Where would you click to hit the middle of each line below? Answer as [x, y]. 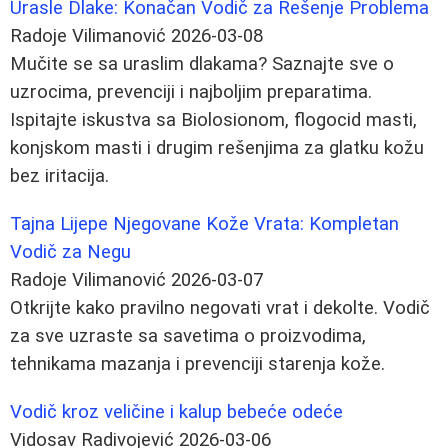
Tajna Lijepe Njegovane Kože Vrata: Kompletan [204, 223]
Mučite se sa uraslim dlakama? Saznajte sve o [202, 63]
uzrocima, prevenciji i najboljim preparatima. [191, 91]
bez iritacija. [59, 175]
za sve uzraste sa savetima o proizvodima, [188, 335]
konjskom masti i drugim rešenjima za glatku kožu [217, 147]
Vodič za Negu [70, 251]
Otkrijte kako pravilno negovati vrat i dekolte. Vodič [220, 307]
